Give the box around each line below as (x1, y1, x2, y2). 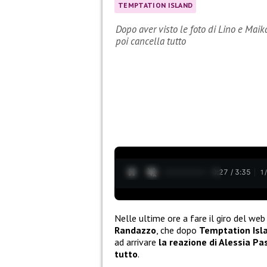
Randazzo (114, 223, 156, 236)
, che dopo (156, 223, 199, 236)
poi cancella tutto (116, 35, 186, 48)
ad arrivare (114, 235, 159, 248)
